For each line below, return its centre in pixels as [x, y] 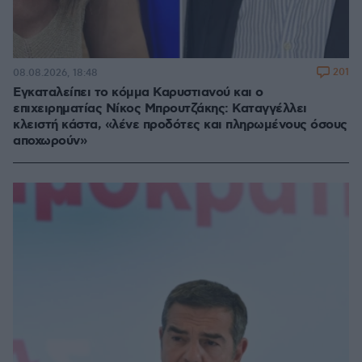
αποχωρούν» [50, 141]
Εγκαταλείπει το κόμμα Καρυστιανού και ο [138, 93]
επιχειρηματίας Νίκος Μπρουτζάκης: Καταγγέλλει [160, 109]
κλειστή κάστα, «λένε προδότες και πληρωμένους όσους [180, 125]
